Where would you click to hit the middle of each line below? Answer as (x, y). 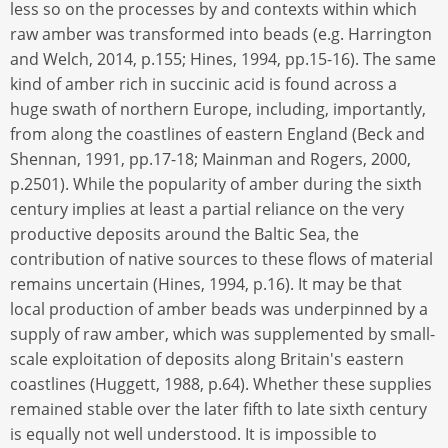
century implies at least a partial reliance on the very (207, 208)
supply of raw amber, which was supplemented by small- (222, 333)
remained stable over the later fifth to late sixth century (218, 408)
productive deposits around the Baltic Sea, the (184, 233)
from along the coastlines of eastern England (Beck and (217, 133)
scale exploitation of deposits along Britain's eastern (207, 358)
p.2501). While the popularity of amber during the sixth (216, 183)
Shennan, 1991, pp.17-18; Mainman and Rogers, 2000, (210, 158)
